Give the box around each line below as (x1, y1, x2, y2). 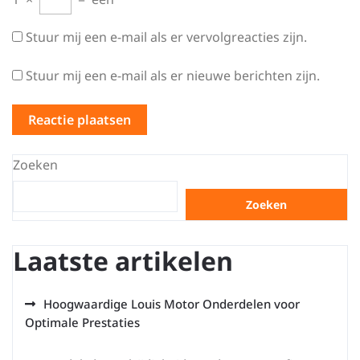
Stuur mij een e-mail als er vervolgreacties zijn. (26, 28, 307, 46)
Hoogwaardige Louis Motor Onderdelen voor (43, 296, 300, 312)
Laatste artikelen (13, 243, 233, 278)
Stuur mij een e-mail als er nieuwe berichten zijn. (26, 67, 320, 84)
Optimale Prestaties (25, 314, 140, 330)
